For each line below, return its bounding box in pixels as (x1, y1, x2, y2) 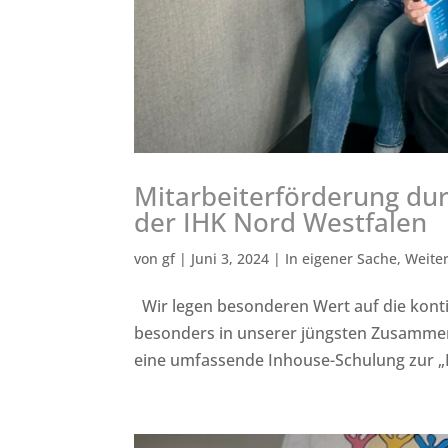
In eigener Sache (285, 249, 398, 269)
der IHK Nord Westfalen (134, 204, 428, 241)
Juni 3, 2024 (191, 249, 270, 269)
